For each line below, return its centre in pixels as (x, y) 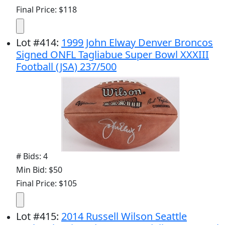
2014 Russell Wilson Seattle (124, 216)
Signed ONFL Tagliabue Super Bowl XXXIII (113, 54)
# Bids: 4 (32, 156)
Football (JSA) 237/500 (66, 66)
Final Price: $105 (46, 183)
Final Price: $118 (46, 9)
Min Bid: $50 (39, 170)
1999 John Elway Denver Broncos (137, 42)
